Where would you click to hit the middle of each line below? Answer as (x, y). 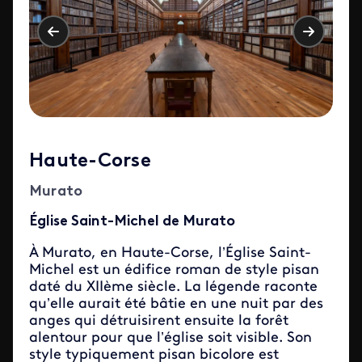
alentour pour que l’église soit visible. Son (170, 338)
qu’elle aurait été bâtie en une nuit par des (176, 304)
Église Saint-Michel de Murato (132, 221)
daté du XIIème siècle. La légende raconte (173, 287)
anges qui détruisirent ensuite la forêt (159, 321)
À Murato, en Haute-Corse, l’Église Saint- (170, 253)
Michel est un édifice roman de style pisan (174, 270)
